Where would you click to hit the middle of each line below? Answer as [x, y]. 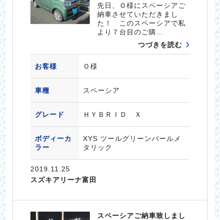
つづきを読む [160, 45]
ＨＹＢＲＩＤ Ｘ [112, 115]
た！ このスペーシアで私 [142, 23]
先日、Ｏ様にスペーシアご [142, 6]
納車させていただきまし [138, 14]
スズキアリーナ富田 [63, 180]
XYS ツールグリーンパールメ [132, 139]
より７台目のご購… [131, 32]
